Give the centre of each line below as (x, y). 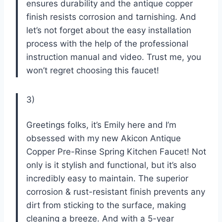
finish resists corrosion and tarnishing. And (111, 17)
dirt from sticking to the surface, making (106, 205)
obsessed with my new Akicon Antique (104, 138)
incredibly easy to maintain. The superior (107, 178)
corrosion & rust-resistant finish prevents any (116, 192)
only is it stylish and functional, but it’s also (111, 165)
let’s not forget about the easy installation (109, 30)
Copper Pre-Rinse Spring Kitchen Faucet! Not (116, 151)
